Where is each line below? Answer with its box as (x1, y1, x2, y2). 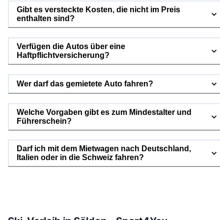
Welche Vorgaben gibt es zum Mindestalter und (17, 108, 192, 116)
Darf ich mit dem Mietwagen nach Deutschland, (17, 144, 191, 153)
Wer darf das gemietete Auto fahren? (17, 79, 153, 88)
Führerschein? (17, 116, 72, 125)
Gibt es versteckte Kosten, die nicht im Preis (17, 5, 180, 14)
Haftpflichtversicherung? (17, 51, 110, 60)
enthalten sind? (17, 14, 75, 23)
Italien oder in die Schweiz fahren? (17, 153, 144, 162)
